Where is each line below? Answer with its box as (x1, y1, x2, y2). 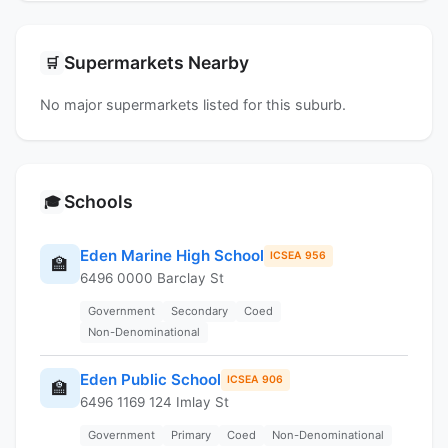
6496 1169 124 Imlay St (80, 393, 229, 410)
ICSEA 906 (227, 372, 284, 386)
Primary (171, 427, 211, 442)
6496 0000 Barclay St (80, 269, 224, 286)
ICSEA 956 (270, 248, 327, 262)
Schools (64, 190, 133, 212)
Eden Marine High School (80, 245, 264, 265)
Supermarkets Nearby (64, 51, 249, 73)
